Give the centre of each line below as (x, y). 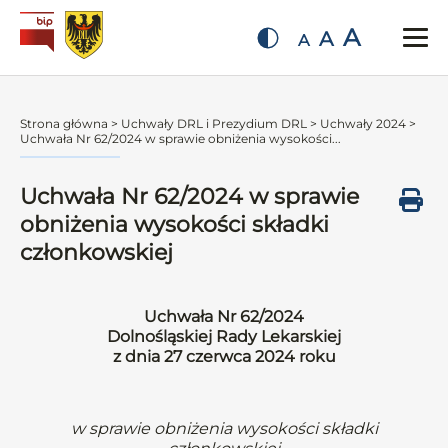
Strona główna (64, 123)
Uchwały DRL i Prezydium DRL (214, 123)
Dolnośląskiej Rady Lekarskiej (224, 336)
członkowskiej (96, 252)
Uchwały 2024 (363, 123)
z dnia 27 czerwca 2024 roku (224, 356)
